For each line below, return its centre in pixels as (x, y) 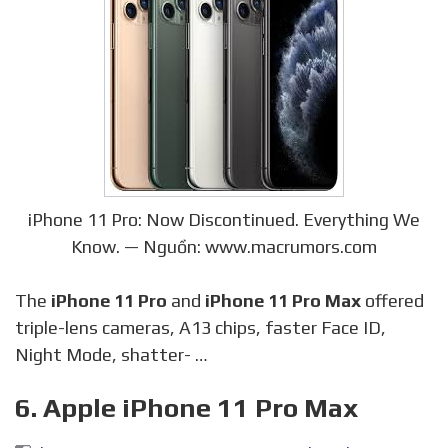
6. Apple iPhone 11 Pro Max (186, 407)
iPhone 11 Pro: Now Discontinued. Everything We (224, 219)
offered (392, 300)
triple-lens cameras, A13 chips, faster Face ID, (200, 327)
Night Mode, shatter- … (111, 354)
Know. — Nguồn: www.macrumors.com (224, 246)
